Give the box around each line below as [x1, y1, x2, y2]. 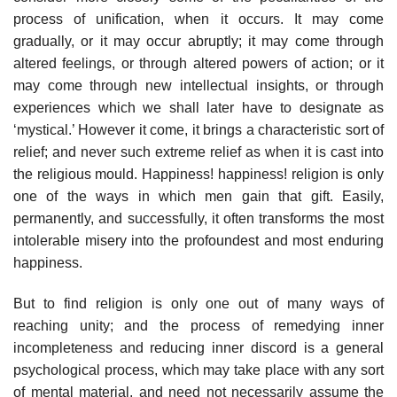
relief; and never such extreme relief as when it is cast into [13, 144, 384, 160]
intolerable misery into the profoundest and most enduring [13, 232, 384, 248]
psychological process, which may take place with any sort [13, 362, 384, 378]
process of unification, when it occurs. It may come [13, 11, 384, 27]
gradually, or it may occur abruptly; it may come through [13, 33, 384, 49]
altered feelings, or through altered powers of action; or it [13, 55, 384, 71]
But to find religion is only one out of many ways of [13, 295, 384, 311]
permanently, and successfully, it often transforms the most [13, 210, 384, 226]
